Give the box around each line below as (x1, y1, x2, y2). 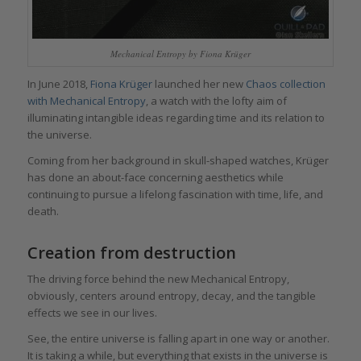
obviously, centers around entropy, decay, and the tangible (27, 288, 316, 304)
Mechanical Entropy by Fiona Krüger (110, 48, 251, 60)
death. (27, 204, 59, 219)
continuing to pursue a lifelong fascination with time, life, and (27, 187, 323, 202)
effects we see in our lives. (27, 305, 157, 321)
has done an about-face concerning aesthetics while (27, 170, 284, 185)
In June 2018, (27, 77, 90, 92)
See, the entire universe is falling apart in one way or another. (27, 331, 330, 346)
